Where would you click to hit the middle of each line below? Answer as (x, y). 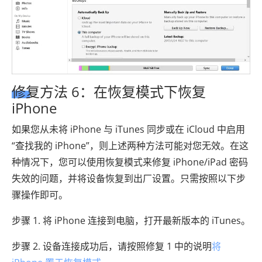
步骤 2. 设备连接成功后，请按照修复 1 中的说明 (112, 246)
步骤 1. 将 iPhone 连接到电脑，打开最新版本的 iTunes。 (131, 220)
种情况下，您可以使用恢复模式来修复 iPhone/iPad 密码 (130, 162)
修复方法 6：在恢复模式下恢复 (109, 91)
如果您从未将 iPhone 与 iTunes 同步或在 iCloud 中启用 (128, 129)
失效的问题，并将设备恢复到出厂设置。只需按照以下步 (129, 178)
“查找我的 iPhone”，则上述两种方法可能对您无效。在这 (130, 145)
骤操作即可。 (40, 194)
